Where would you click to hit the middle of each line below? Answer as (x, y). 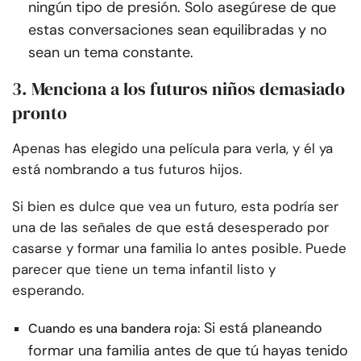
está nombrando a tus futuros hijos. (127, 170)
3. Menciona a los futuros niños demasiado (178, 89)
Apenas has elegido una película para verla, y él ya (172, 149)
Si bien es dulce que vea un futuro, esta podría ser (175, 207)
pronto (39, 113)
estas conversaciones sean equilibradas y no (178, 30)
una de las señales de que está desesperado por (170, 228)
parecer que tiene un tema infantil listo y (144, 270)
